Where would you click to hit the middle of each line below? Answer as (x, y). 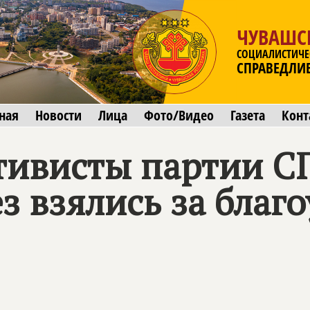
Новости (58, 115)
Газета (248, 115)
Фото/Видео (179, 115)
